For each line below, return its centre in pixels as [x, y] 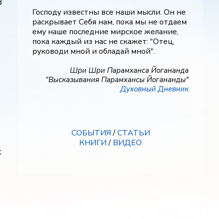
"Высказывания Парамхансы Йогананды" [117, 80]
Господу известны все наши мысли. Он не [109, 12]
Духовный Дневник [154, 89]
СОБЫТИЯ [91, 133]
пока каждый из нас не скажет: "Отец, [103, 42]
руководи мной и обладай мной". [94, 51]
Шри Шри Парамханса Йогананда [129, 70]
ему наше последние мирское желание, [105, 32]
